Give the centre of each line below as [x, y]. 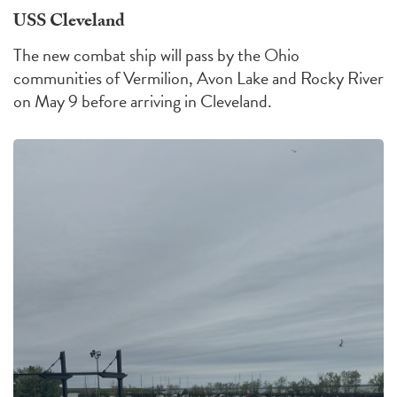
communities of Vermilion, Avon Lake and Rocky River [198, 78]
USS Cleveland [69, 23]
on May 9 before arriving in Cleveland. [143, 101]
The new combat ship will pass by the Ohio [156, 54]
